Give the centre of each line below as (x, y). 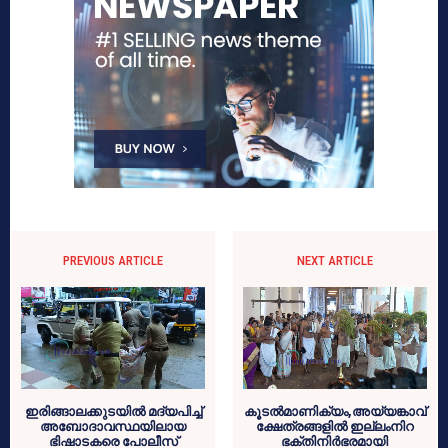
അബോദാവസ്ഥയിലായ (113, 426)
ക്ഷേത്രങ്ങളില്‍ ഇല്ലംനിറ (334, 426)
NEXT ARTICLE (334, 260)
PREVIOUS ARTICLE (113, 260)
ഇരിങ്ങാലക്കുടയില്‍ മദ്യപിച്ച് (113, 411)
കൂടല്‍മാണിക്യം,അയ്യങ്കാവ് (334, 411)
